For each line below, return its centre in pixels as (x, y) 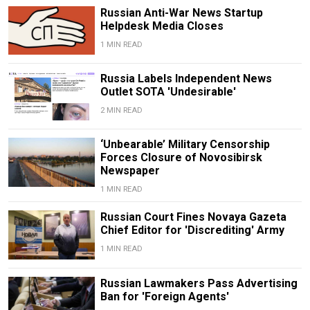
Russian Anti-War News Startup (181, 12)
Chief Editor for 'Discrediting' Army (192, 230)
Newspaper (130, 171)
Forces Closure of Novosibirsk (181, 158)
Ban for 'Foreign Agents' (164, 296)
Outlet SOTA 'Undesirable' (168, 92)
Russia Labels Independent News (186, 79)
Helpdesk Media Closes (162, 26)
